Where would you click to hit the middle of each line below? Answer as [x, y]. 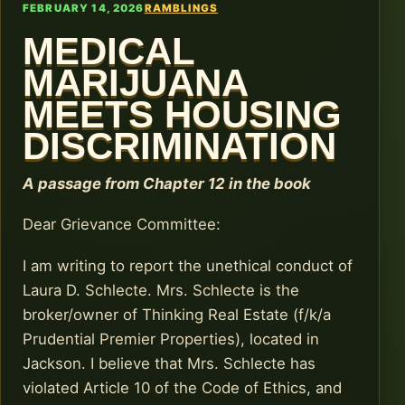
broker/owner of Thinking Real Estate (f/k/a [177, 314]
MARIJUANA [135, 83]
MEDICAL [108, 52]
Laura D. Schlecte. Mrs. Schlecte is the [161, 290]
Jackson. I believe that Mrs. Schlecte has [169, 363]
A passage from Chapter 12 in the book [167, 183]
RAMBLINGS [181, 9]
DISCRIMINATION [179, 146]
